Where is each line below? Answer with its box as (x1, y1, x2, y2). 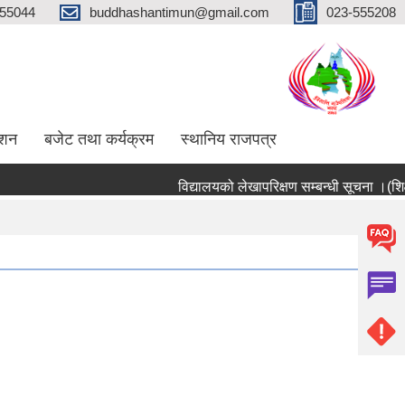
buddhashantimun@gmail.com (89, 4, 269, 20)
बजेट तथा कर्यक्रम (44, 130, 154, 148)
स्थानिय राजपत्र (181, 130, 277, 148)
